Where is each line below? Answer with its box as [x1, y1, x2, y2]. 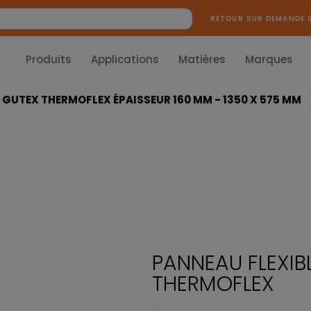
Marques [245, 52, 293, 67]
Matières [178, 52, 226, 67]
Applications [91, 52, 159, 67]
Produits [26, 52, 72, 67]
